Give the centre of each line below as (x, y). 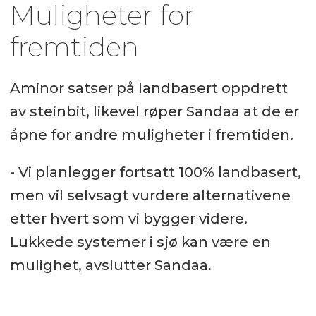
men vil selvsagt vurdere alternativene (150, 195)
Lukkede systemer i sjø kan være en (140, 242)
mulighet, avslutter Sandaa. (110, 265)
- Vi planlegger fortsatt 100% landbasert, (155, 172)
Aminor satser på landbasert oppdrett (148, 88)
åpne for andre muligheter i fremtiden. (151, 134)
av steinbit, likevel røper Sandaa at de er (154, 111)
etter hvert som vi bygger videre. (128, 218)
